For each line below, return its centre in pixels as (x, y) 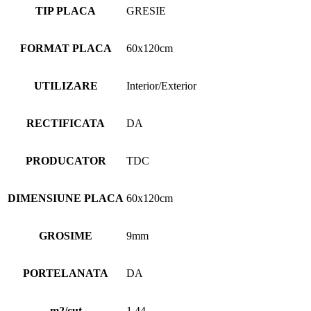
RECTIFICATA (66, 123)
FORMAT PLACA (66, 48)
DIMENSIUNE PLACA (66, 198)
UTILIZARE (66, 85)
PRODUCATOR (66, 160)
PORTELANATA (66, 273)
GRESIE (146, 10)
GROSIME (66, 235)
